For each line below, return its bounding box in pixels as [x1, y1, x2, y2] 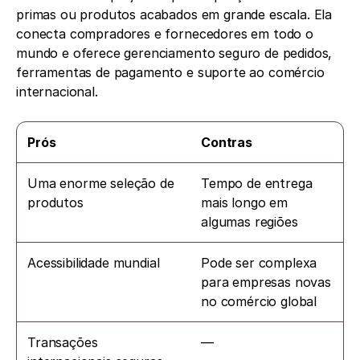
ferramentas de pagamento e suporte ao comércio [16, 64, 325, 81]
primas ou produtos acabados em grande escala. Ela [16, 6, 333, 23]
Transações [27, 334, 98, 351]
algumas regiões [201, 214, 298, 231]
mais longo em [201, 194, 288, 211]
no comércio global [201, 293, 317, 310]
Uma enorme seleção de [27, 175, 174, 192]
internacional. [16, 84, 98, 100]
